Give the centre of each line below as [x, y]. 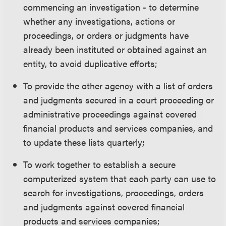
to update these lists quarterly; [84, 142]
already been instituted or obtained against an [115, 49]
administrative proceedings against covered [110, 114]
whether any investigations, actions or [99, 21]
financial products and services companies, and [118, 128]
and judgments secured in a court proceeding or [119, 100]
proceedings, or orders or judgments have [106, 35]
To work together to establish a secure [100, 164]
